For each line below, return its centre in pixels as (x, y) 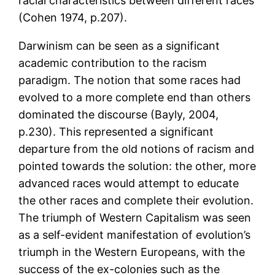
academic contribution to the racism (113, 63)
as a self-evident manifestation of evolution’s (135, 235)
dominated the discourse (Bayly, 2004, (119, 115)
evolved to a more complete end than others (135, 98)
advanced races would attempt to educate (129, 184)
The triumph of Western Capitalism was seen (135, 218)
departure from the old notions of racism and (137, 149)
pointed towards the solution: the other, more (137, 166)
